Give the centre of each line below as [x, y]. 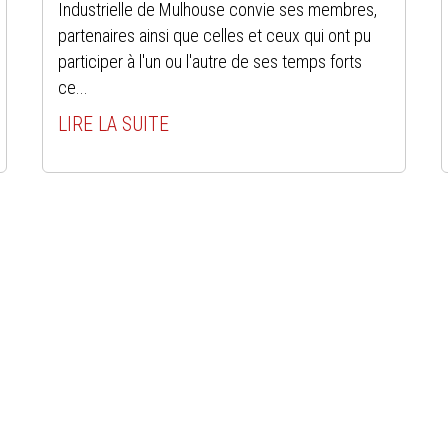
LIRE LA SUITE [113, 123]
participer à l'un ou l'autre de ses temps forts [209, 61]
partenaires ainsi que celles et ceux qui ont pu [214, 35]
